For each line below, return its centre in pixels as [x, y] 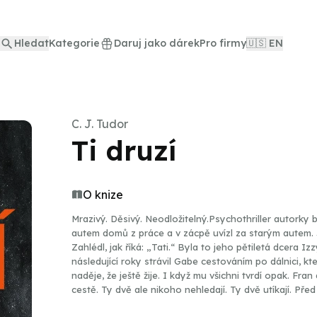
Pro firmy [223, 43]
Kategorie [74, 43]
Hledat [31, 43]
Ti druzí [124, 150]
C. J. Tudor [100, 124]
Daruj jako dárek [157, 43]
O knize [103, 195]
